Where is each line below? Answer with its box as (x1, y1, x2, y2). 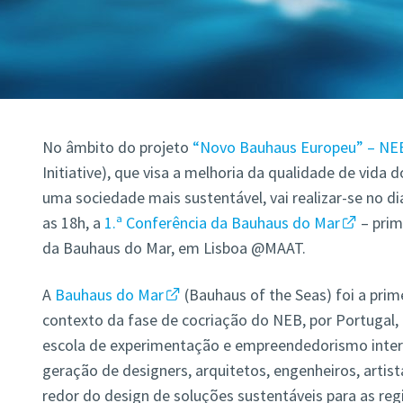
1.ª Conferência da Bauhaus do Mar (103, 212, 340, 234)
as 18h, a (41, 212, 104, 234)
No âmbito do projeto (41, 137, 193, 158)
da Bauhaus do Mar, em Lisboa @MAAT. (41, 237, 306, 259)
